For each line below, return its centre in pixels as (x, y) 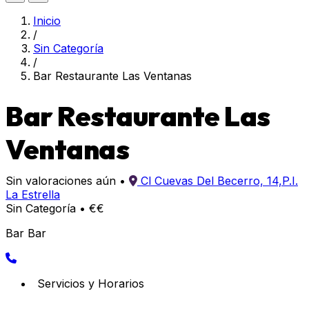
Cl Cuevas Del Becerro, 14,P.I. (219, 181)
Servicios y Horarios (91, 283)
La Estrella (33, 195)
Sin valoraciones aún (61, 181)
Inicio (47, 21)
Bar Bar (26, 233)
